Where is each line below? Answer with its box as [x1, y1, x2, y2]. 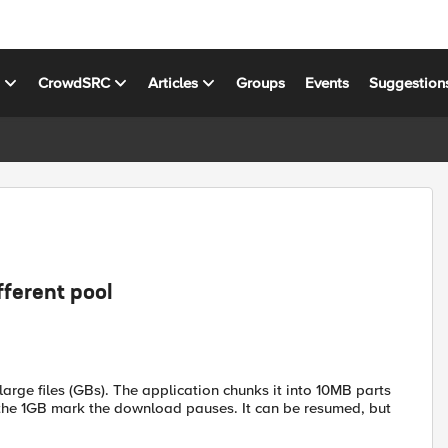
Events [305, 73, 350, 92]
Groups [236, 73, 286, 92]
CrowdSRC [38, 73, 111, 92]
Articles [148, 73, 199, 92]
